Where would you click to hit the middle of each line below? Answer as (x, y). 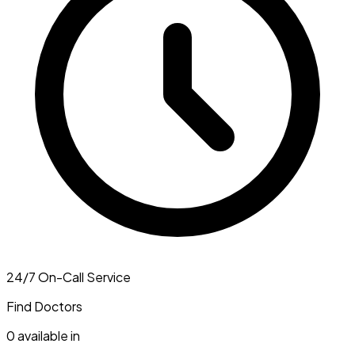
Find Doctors (44, 306)
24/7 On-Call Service (69, 277)
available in (48, 335)
